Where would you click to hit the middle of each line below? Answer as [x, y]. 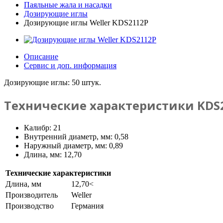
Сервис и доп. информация [70, 65]
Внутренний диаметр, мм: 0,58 [76, 136]
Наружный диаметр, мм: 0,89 [73, 145]
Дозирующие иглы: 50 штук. [53, 82]
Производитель [32, 195]
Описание [41, 56]
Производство [30, 206]
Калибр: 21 [43, 127]
